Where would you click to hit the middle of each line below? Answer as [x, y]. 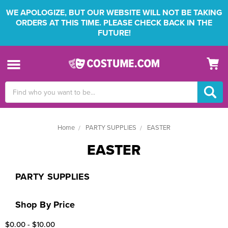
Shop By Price [45, 205]
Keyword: [20, 97]
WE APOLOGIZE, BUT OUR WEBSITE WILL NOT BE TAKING [114, 13]
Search [16, 87]
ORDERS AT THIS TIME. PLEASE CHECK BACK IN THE [114, 23]
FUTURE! [114, 33]
